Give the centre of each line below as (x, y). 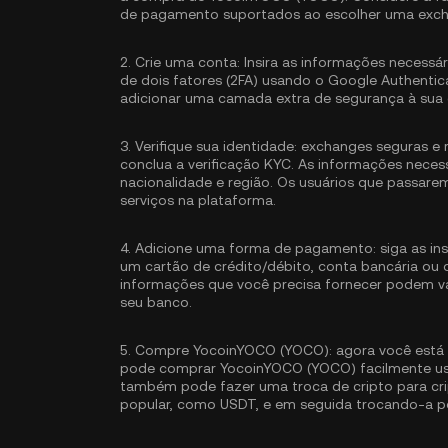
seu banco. (156, 302)
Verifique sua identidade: (216, 146)
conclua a (154, 164)
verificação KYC (239, 164)
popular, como (170, 404)
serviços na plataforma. (198, 200)
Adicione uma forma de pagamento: (255, 248)
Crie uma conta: (187, 62)
